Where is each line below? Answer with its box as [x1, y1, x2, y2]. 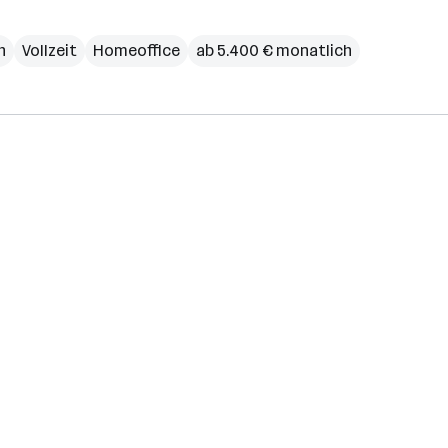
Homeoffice [93, 41, 180, 60]
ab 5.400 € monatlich [196, 41, 352, 60]
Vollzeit [22, 41, 77, 60]
